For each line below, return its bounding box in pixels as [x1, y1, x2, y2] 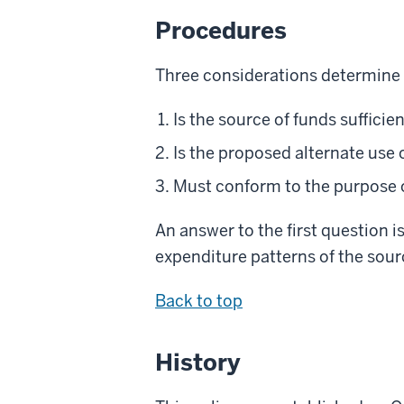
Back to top [155, 290, 243, 312]
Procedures [155, 15, 287, 47]
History [155, 347, 241, 379]
